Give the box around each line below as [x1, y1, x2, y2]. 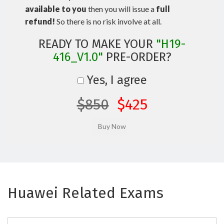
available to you [25, 4, 86, 13]
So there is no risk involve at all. [55, 16, 161, 26]
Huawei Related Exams [7, 184, 163, 202]
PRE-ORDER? [102, 50, 171, 64]
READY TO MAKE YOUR [38, 37, 156, 51]
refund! [25, 16, 55, 26]
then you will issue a [86, 4, 156, 13]
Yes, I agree [83, 73, 147, 87]
